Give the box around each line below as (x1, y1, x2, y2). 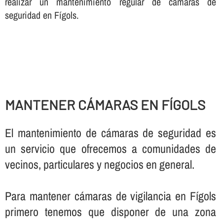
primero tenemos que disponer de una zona (4, 203, 217, 220)
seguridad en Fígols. (4, 8, 79, 22)
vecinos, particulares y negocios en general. (4, 156, 194, 172)
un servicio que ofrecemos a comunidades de (4, 140, 217, 156)
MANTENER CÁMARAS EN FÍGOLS (4, 96, 205, 113)
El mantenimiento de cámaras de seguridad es (4, 124, 217, 141)
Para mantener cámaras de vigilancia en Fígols (4, 187, 217, 204)
